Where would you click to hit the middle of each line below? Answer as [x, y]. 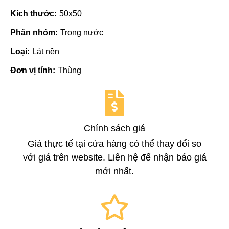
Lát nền [46, 51]
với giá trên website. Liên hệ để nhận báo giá [114, 157]
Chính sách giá [114, 128]
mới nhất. [114, 171]
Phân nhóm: [34, 32]
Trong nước [82, 32]
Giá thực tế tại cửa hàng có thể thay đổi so [114, 143]
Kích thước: [33, 13]
